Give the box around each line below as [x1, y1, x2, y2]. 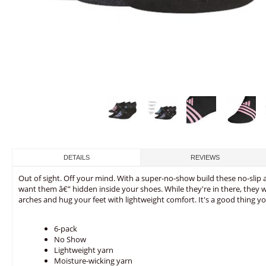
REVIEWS [191, 154, 220, 161]
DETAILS [63, 154, 90, 161]
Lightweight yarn [54, 245, 113, 255]
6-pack [54, 223, 77, 234]
